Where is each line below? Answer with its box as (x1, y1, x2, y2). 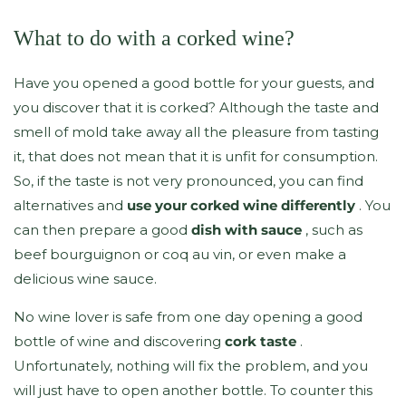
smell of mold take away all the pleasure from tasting (14, 122, 379, 140)
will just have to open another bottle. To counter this (14, 381, 372, 399)
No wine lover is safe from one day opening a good (14, 307, 362, 325)
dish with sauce (191, 220, 302, 238)
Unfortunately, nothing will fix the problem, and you (14, 356, 368, 374)
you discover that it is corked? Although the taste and (14, 98, 379, 116)
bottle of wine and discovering (14, 332, 225, 350)
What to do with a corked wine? (14, 25, 295, 50)
